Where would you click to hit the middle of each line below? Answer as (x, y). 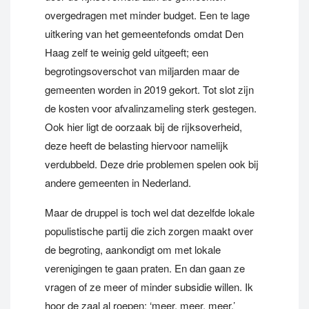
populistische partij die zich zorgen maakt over (149, 231)
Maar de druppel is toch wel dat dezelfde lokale (150, 212)
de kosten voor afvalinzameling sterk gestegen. (151, 108)
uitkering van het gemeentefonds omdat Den (144, 33)
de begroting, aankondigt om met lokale (133, 249)
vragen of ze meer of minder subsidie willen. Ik (149, 287)
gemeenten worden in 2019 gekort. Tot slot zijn (149, 89)
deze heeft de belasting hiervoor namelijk (137, 145)
